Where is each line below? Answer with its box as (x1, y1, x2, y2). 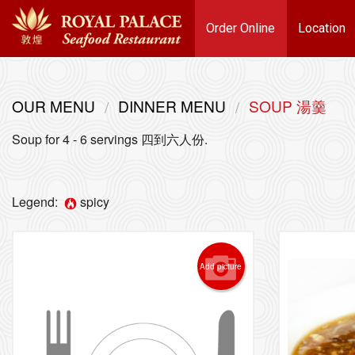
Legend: (12, 193, 64, 211)
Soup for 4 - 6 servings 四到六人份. (12, 130, 208, 148)
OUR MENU (12, 95, 95, 116)
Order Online (206, 21, 276, 36)
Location (297, 21, 345, 36)
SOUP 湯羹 (249, 95, 326, 116)
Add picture (200, 261, 242, 272)
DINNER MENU (118, 95, 226, 116)
